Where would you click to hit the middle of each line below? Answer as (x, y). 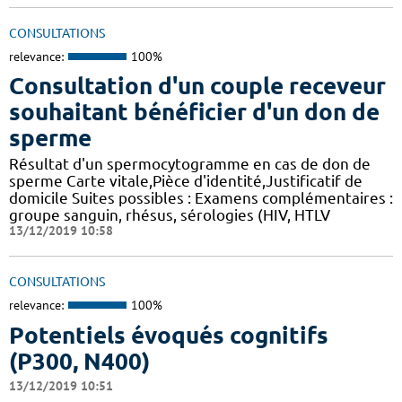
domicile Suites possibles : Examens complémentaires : (201, 198)
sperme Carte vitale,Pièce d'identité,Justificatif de (186, 181)
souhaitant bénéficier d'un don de (194, 112)
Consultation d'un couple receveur (197, 86)
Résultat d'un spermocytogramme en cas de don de (190, 164)
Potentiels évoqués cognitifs (169, 335)
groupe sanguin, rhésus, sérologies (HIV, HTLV (170, 215)
